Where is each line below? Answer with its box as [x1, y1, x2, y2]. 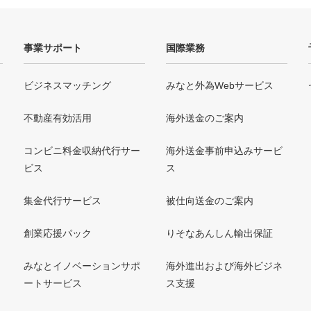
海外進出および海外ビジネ [166, 260, 283, 272]
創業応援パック [24, 228, 92, 239]
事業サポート [24, 42, 82, 54]
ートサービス [24, 278, 82, 289]
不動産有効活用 [24, 112, 92, 124]
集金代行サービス [24, 195, 101, 207]
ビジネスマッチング [24, 80, 111, 92]
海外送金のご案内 [166, 112, 244, 124]
